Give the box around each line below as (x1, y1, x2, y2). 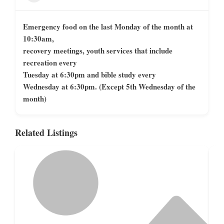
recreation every (23, 57, 77, 68)
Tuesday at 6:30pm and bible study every (23, 69, 156, 80)
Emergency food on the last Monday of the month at (23, 21, 193, 32)
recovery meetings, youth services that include (23, 45, 172, 56)
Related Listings (15, 126, 77, 139)
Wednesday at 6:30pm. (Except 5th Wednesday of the (23, 81, 195, 92)
